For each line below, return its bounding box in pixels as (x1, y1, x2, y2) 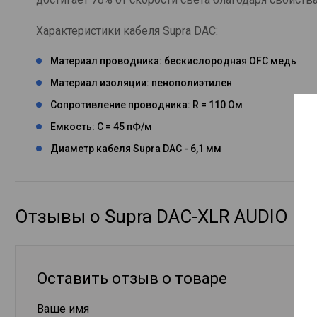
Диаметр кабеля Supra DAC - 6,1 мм (50, 142, 221, 154)
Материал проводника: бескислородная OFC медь (50, 54, 296, 67)
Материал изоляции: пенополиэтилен (50, 76, 232, 88)
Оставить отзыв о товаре (37, 269, 227, 287)
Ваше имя (37, 301, 89, 316)
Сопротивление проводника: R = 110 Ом (50, 98, 243, 110)
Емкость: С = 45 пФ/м (50, 120, 152, 132)
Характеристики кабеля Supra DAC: (36, 23, 218, 38)
